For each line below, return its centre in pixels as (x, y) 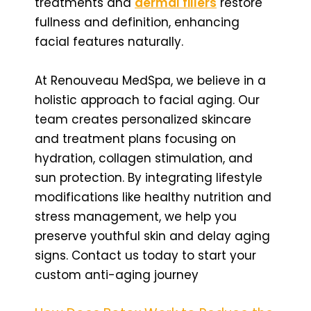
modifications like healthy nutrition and (153, 197)
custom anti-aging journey (117, 275)
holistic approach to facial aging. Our (147, 100)
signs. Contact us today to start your (145, 255)
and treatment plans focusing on (135, 138)
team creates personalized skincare (143, 119)
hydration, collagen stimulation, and (144, 158)
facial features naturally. (109, 41)
